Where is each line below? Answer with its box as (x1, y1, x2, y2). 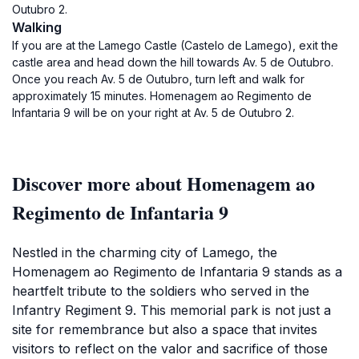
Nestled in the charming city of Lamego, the (12, 244, 277, 260)
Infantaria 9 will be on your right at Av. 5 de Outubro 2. (12, 106, 294, 119)
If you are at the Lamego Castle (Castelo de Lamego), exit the (12, 38, 338, 52)
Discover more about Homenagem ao (12, 169, 315, 197)
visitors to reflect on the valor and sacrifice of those (12, 341, 328, 357)
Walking (12, 19, 62, 35)
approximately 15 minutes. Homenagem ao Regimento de (12, 89, 312, 103)
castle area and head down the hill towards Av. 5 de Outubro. (12, 55, 333, 69)
